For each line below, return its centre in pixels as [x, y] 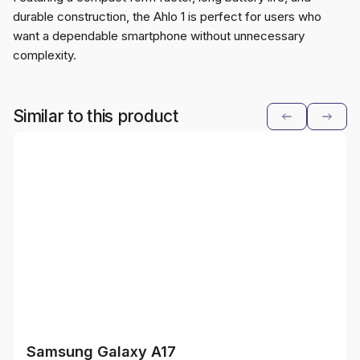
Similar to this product [95, 117]
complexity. [45, 55]
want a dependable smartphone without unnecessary [159, 36]
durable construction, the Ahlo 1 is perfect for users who [167, 17]
